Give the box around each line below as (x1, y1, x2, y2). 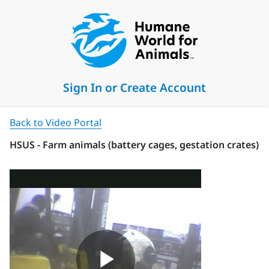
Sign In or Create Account (63, 79, 206, 95)
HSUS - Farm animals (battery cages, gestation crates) (10, 138, 259, 151)
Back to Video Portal (10, 116, 101, 129)
